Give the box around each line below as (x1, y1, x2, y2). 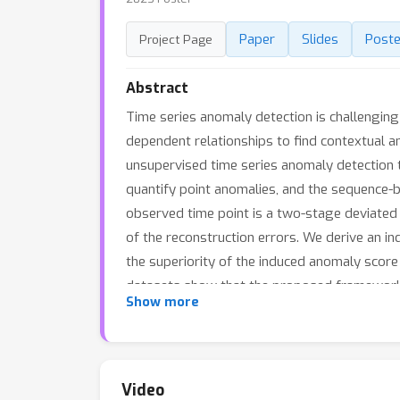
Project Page (139, 31, 212, 47)
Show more (126, 294, 199, 311)
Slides (302, 30, 338, 48)
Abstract (126, 79, 188, 97)
